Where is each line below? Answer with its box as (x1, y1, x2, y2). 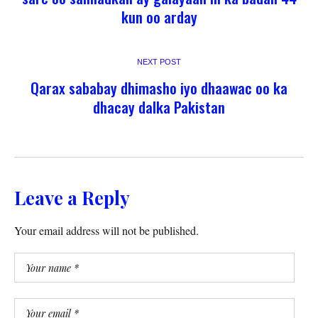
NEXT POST (137, 57, 181, 67)
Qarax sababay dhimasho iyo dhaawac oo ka (31, 77, 287, 99)
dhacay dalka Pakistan (93, 96, 225, 119)
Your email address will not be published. (14, 223, 199, 238)
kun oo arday (121, 6, 197, 28)
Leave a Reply (14, 185, 130, 211)
